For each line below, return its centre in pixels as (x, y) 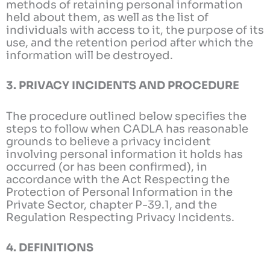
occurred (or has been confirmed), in (107, 166)
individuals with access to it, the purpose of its (135, 30)
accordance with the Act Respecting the (118, 179)
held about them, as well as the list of (107, 17)
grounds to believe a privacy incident (108, 141)
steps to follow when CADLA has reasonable (127, 128)
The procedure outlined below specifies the (126, 116)
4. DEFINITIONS (50, 247)
